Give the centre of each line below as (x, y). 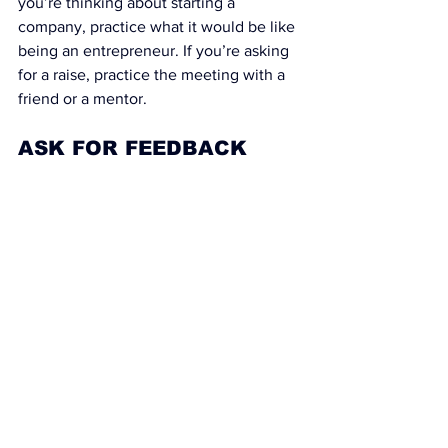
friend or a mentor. (82, 99)
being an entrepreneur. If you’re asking (155, 51)
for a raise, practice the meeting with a (153, 75)
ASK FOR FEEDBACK (132, 148)
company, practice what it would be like (158, 27)
